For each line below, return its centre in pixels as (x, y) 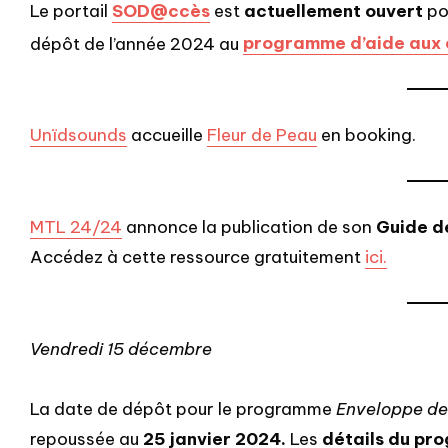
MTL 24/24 (76, 227)
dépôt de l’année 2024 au (136, 43)
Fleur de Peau (262, 135)
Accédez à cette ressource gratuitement (197, 257)
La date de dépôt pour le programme (183, 409)
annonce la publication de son (249, 227)
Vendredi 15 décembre (121, 349)
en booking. (366, 135)
